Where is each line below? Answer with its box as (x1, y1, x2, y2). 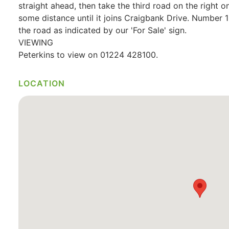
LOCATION (18, 78, 65, 88)
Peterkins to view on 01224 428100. (18, 50, 158, 60)
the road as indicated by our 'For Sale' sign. (18, 25, 187, 35)
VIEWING (18, 37, 53, 48)
